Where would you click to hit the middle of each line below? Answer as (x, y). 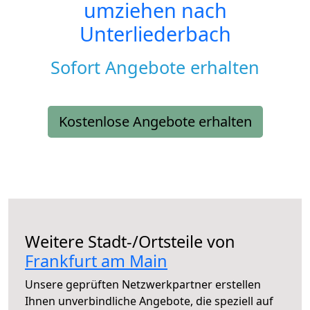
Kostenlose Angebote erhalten (155, 122)
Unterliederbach (155, 34)
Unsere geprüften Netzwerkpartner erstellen (143, 285)
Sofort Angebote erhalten (155, 67)
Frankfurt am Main (96, 261)
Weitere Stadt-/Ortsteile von (130, 242)
